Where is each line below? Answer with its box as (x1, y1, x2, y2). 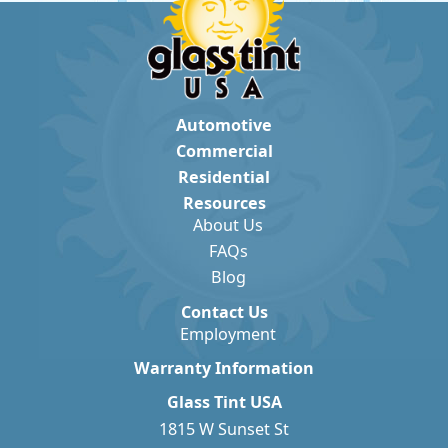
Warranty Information (134, 356, 314, 379)
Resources (182, 192, 266, 215)
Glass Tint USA (166, 391, 282, 414)
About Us (193, 214, 264, 237)
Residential (178, 166, 270, 189)
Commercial (175, 140, 273, 163)
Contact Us (180, 300, 268, 323)
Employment (180, 322, 277, 345)
